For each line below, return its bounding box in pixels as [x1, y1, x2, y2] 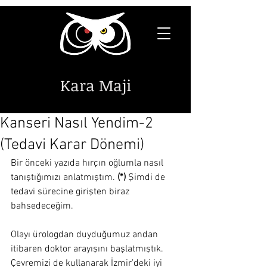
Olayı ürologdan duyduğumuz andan [11, 229, 160, 241]
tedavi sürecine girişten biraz [11, 186, 132, 198]
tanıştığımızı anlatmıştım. [11, 172, 117, 184]
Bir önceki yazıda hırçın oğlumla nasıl [11, 157, 166, 169]
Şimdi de [126, 172, 167, 184]
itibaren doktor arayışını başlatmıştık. [11, 243, 166, 255]
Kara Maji [60, 74, 131, 96]
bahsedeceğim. [11, 200, 73, 212]
